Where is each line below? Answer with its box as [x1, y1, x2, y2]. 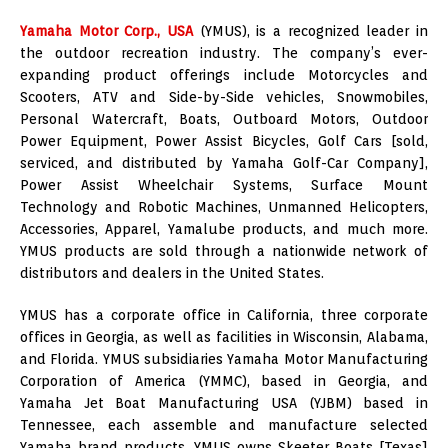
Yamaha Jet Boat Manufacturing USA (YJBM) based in [20, 394, 428, 411]
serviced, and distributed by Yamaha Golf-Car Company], [20, 154, 428, 171]
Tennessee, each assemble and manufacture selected [20, 416, 428, 433]
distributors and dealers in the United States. [20, 264, 324, 281]
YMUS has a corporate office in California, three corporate [20, 306, 428, 323]
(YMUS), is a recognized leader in [193, 22, 428, 39]
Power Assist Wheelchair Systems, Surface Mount [20, 176, 428, 193]
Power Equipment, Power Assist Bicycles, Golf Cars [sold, [20, 132, 428, 149]
